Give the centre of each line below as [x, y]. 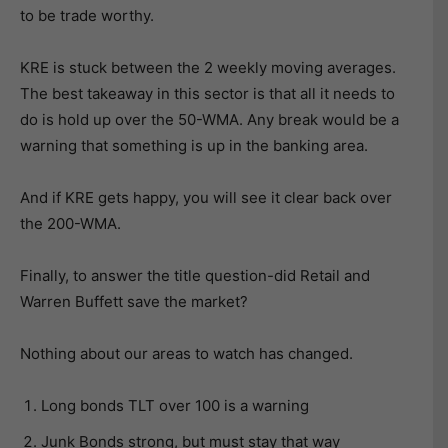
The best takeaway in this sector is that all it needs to [207, 93]
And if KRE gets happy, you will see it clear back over [206, 197]
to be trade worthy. [87, 15]
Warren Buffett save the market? [134, 301]
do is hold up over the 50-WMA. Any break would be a [209, 119]
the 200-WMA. [72, 223]
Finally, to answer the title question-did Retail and [195, 275]
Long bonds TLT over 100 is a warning [175, 405]
